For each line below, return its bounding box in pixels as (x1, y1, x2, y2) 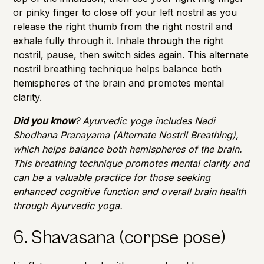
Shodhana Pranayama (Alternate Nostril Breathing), (13, 128, 239, 141)
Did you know (13, 114, 75, 127)
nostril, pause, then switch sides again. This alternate (13, 48, 249, 61)
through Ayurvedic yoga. (13, 199, 123, 212)
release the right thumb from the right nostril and (13, 20, 233, 32)
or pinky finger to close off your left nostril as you (13, 6, 237, 18)
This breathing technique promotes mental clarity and (13, 157, 250, 169)
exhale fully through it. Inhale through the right (13, 34, 224, 47)
